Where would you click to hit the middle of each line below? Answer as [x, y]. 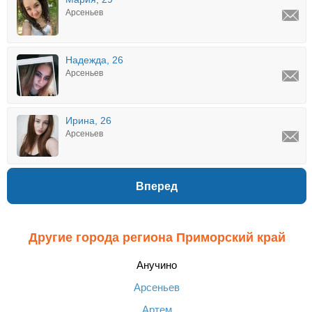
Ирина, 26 [88, 120]
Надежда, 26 [94, 60]
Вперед [157, 186]
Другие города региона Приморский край [157, 237]
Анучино [157, 265]
